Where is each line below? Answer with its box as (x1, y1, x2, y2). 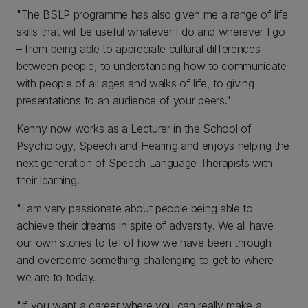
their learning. (16, 173, 80, 187)
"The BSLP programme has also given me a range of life (16, 8, 289, 21)
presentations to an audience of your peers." (16, 93, 231, 107)
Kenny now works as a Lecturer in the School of (16, 122, 252, 135)
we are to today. (16, 270, 96, 284)
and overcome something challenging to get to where (16, 253, 274, 267)
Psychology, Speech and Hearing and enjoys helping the (16, 139, 290, 153)
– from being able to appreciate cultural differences (16, 42, 261, 56)
